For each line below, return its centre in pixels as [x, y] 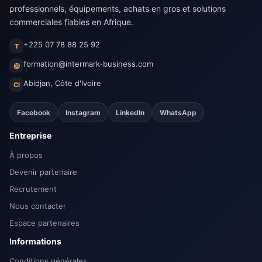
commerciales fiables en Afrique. [71, 22]
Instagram [83, 112]
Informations [35, 241]
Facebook [34, 112]
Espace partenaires [44, 223]
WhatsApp [178, 112]
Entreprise [30, 135]
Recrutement [33, 189]
